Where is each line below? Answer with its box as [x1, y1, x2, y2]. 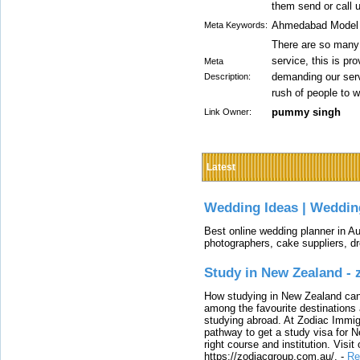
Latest [207, 162, 235, 173]
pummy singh [272, 106, 341, 118]
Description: [204, 72, 251, 81]
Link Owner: [204, 107, 252, 117]
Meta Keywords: [204, 20, 268, 30]
